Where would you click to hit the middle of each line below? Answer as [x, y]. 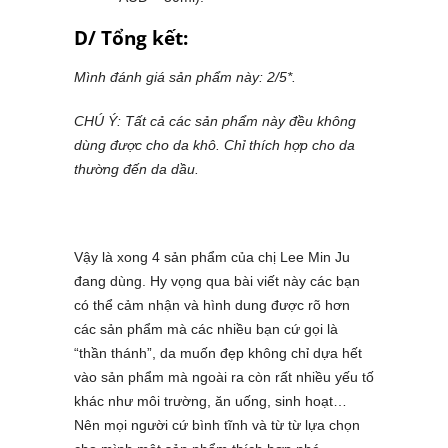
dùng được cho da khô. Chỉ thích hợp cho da [214, 145]
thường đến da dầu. [138, 169]
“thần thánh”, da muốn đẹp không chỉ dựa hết [218, 353]
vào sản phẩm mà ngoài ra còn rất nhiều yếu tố [224, 377]
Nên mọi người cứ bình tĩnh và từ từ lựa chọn [217, 425]
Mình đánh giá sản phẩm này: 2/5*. [185, 77]
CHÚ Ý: [99, 121]
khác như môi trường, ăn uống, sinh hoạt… [210, 401]
